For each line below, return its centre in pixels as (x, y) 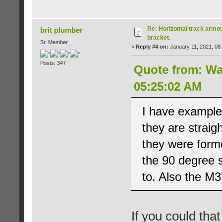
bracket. (159, 38)
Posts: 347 (53, 63)
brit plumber (62, 30)
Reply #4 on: (152, 47)
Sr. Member (54, 42)
